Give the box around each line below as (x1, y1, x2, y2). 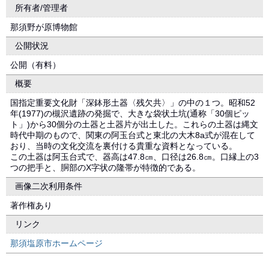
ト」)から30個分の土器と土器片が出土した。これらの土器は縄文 (10, 119, 258, 129)
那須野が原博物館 (10, 22, 77, 32)
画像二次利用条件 (15, 181, 82, 191)
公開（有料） (10, 60, 61, 70)
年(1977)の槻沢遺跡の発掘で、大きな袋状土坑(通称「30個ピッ (10, 109, 250, 118)
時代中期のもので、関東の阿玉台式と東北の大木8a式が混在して (10, 130, 255, 140)
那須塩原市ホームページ (10, 238, 103, 248)
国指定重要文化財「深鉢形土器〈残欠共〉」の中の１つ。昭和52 (10, 98, 255, 107)
